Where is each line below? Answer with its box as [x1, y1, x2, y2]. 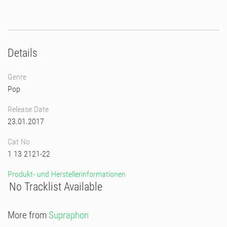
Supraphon [49, 209, 89, 221]
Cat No [8, 136, 30, 146]
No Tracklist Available [9, 180, 102, 193]
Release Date [8, 104, 49, 114]
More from [8, 209, 49, 221]
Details [8, 46, 37, 59]
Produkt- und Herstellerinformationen [8, 169, 126, 179]
